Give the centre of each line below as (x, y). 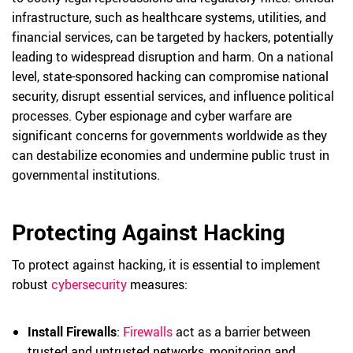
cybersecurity (89, 284)
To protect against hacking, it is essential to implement (166, 265)
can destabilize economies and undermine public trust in (171, 155)
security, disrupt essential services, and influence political (173, 96)
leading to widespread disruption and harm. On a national (173, 57)
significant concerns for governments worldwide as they (169, 136)
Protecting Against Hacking (149, 232)
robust (32, 284)
